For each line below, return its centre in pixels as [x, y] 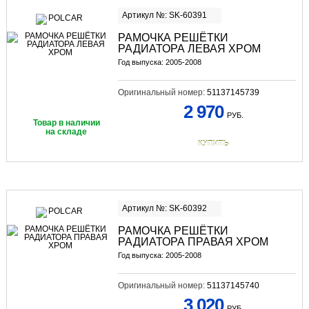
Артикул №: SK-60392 [164, 208]
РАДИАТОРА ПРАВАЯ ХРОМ [193, 241]
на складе [67, 131]
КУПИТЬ [213, 143]
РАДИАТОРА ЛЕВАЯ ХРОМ [189, 48]
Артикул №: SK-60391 [164, 15]
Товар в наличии [66, 122]
